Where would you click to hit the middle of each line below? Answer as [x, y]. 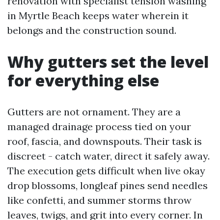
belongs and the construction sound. [92, 30]
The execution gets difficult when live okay [106, 171]
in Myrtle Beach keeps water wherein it [98, 15]
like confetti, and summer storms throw [99, 200]
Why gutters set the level [108, 62]
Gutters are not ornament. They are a [94, 112]
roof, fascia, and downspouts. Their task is [105, 141]
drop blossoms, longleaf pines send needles [108, 185]
